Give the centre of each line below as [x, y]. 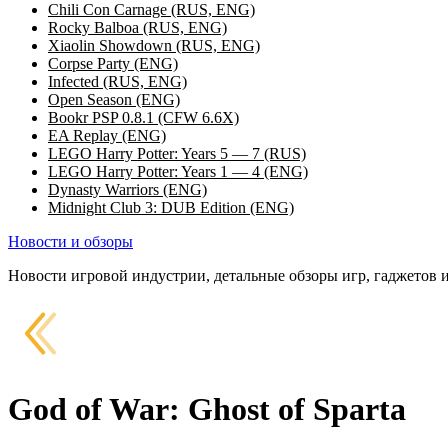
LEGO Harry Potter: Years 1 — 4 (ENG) [178, 172]
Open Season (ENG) [114, 100]
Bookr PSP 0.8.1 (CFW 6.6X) [143, 118]
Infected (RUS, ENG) [117, 82]
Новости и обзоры [70, 242]
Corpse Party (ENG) [113, 64]
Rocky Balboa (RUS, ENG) [137, 28]
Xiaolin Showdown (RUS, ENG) [154, 46]
